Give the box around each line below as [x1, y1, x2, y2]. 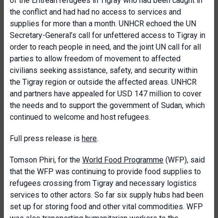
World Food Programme [82, 155, 163, 164]
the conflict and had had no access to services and [10, 7, 181, 17]
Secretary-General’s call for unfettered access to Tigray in [10, 31, 205, 40]
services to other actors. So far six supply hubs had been [10, 190, 203, 200]
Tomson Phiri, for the [10, 155, 82, 164]
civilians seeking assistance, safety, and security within [10, 66, 198, 75]
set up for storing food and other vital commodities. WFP [10, 202, 203, 211]
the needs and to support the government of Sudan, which [10, 101, 205, 110]
